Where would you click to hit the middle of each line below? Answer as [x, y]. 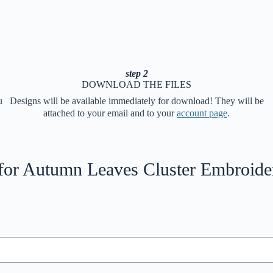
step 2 [136, 73]
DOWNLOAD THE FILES [136, 84]
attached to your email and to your [110, 113]
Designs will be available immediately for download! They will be [136, 101]
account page [202, 113]
